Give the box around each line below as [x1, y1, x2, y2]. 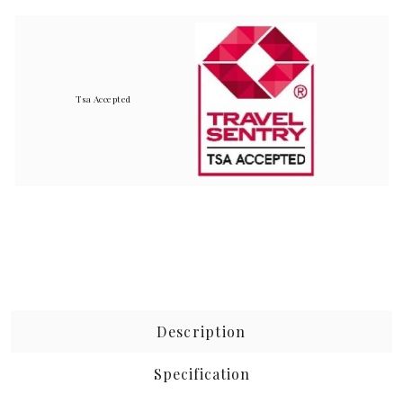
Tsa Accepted [75, 92, 131, 105]
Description [157, 321, 246, 341]
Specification [153, 363, 250, 383]
